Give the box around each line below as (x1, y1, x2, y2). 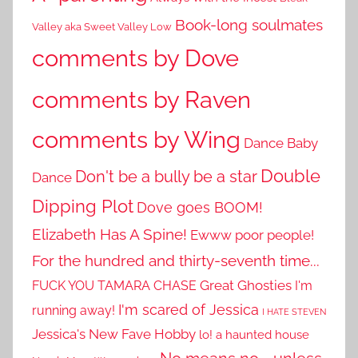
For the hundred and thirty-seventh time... (32, 252, 320, 270)
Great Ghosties (200, 277, 292, 294)
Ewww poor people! (190, 227, 314, 244)
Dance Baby (244, 135, 318, 152)
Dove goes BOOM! (137, 199, 263, 217)
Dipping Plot (32, 196, 133, 217)
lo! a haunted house (199, 328, 309, 342)
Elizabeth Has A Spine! (32, 225, 187, 245)
